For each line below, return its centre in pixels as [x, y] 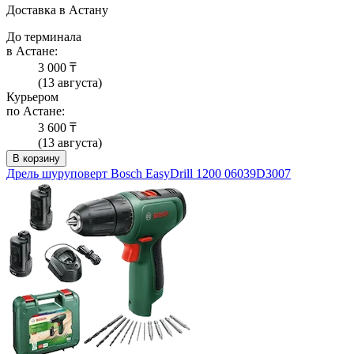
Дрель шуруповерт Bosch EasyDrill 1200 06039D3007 [149, 174]
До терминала [44, 37]
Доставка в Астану [57, 10]
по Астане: [36, 111]
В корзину [36, 159]
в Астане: [32, 51]
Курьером [32, 97]
